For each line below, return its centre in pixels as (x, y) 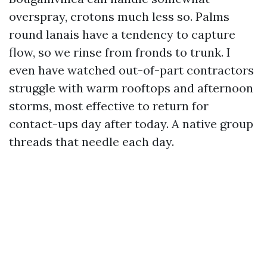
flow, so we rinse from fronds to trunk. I (120, 52)
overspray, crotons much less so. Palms (119, 16)
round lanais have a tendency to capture (122, 34)
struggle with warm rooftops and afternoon (131, 88)
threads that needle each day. (91, 142)
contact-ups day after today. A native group (131, 124)
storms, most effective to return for (109, 106)
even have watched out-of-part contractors (131, 70)
